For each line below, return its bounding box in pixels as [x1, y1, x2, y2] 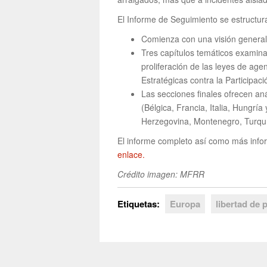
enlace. [117, 148, 145, 161]
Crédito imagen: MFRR [117, 168, 204, 181]
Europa [170, 197, 200, 211]
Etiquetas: [117, 197, 162, 211]
